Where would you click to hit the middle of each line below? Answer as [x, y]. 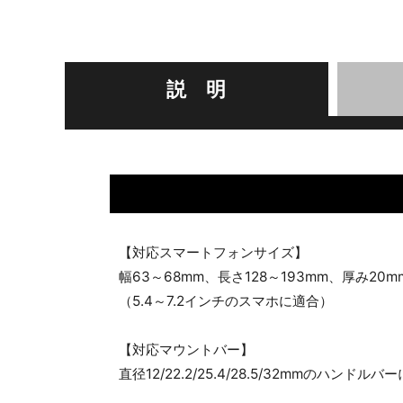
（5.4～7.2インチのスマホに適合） [226, 301]
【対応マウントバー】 [186, 349]
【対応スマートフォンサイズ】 [213, 252]
